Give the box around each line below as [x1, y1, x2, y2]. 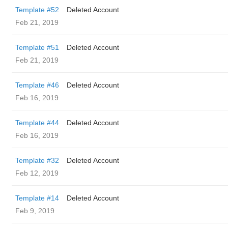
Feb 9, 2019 [15, 207, 54, 215]
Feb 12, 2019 [15, 169, 59, 177]
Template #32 [15, 156, 59, 164]
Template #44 [15, 119, 59, 127]
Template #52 [15, 6, 59, 14]
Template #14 [15, 194, 59, 202]
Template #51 [15, 43, 59, 51]
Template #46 [15, 81, 59, 89]
